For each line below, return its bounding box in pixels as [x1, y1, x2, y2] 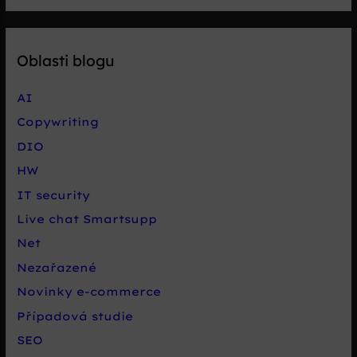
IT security [17, 187, 91, 202]
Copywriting [17, 115, 100, 129]
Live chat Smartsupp [17, 212, 158, 226]
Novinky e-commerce [17, 284, 162, 299]
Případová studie [17, 308, 134, 323]
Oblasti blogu [17, 50, 116, 70]
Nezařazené [17, 260, 97, 274]
